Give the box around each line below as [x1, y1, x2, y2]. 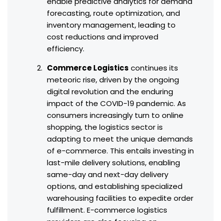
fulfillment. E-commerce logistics [47, 205, 167, 216]
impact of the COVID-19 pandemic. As [47, 98, 186, 109]
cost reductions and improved [47, 32, 158, 42]
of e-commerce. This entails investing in [47, 146, 194, 156]
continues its [129, 63, 178, 74]
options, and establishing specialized [47, 181, 183, 192]
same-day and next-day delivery [47, 169, 168, 180]
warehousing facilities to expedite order [47, 193, 193, 204]
